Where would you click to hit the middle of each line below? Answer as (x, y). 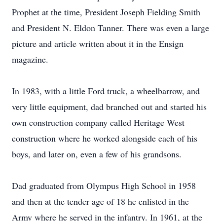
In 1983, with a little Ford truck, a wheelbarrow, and (106, 91)
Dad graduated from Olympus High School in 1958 (104, 185)
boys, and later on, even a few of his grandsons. (97, 154)
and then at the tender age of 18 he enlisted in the (100, 201)
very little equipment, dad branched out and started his (109, 107)
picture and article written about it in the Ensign (98, 43)
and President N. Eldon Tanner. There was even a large (110, 28)
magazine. (30, 59)
